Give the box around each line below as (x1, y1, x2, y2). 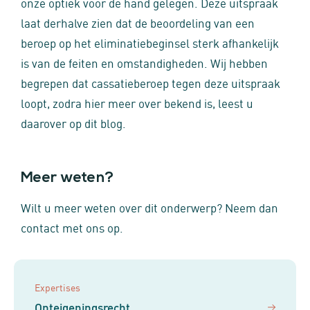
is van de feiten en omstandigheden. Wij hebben (21, 54, 268, 71)
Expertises (35, 280, 80, 293)
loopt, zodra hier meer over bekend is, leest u (21, 94, 253, 111)
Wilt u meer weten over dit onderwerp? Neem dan (21, 199, 278, 215)
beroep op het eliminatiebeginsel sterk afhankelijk (21, 34, 279, 51)
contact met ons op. (21, 219, 123, 235)
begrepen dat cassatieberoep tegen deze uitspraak (21, 74, 280, 91)
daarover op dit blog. (21, 114, 126, 131)
